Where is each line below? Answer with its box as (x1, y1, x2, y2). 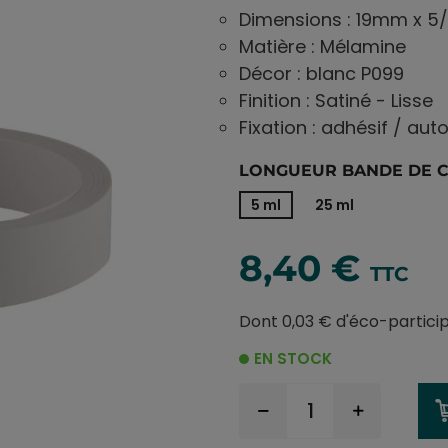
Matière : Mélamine (239, 33, 406, 59)
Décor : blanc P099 (239, 60, 404, 86)
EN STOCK (253, 347, 332, 369)
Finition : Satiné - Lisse (239, 87, 433, 113)
